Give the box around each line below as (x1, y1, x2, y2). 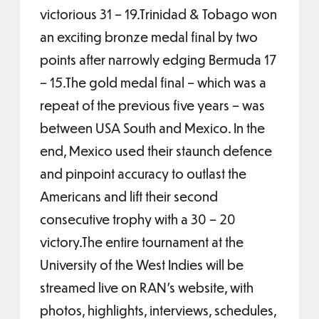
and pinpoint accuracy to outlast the (40, 165, 246, 182)
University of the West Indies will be (40, 256, 244, 273)
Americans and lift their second (40, 188, 218, 204)
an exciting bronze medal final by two (40, 28, 258, 45)
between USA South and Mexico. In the (40, 120, 265, 136)
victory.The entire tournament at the (40, 234, 244, 250)
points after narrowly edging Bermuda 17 (40, 51, 276, 68)
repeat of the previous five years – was (40, 97, 265, 113)
